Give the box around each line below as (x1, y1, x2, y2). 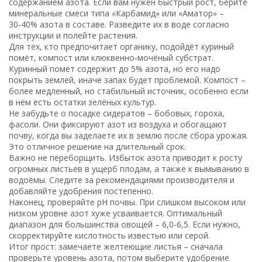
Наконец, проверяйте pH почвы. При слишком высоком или (9, 196, 246, 208)
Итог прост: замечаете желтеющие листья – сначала (9, 240, 223, 252)
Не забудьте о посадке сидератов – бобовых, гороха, (9, 107, 225, 119)
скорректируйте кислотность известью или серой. (9, 229, 211, 241)
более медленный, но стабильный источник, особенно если (9, 85, 249, 96)
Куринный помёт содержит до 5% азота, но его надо (9, 63, 221, 74)
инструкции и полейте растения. (9, 29, 138, 41)
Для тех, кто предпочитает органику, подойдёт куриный (9, 40, 235, 52)
